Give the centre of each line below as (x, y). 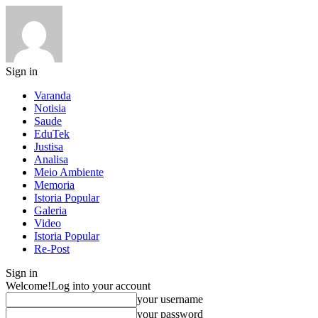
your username (170, 299)
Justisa (49, 147)
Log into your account (101, 286)
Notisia (50, 108)
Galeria (50, 210)
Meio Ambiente (69, 172)
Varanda (53, 95)
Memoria (54, 185)
